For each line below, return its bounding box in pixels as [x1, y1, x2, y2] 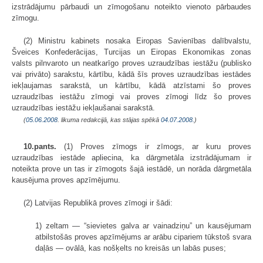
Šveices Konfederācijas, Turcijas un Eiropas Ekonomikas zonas [12, 47, 251, 56]
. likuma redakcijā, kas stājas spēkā [58, 116, 161, 123]
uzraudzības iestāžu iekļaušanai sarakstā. [12, 103, 155, 112]
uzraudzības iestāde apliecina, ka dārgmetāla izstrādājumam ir [12, 153, 251, 162]
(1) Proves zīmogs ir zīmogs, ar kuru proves [56, 141, 251, 151]
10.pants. [23, 141, 56, 151]
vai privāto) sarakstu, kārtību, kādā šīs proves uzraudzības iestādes [12, 69, 251, 79]
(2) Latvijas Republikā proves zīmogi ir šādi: [23, 198, 173, 207]
